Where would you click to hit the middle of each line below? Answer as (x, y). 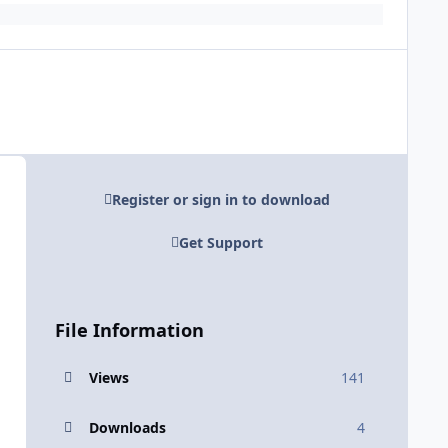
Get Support (220, 242)
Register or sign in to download (220, 200)
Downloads (127, 427)
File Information (129, 329)
